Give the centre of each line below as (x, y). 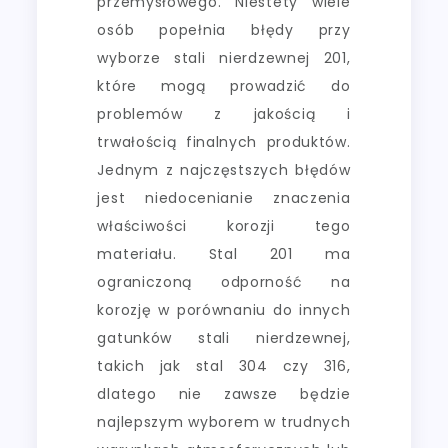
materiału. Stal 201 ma (224, 253)
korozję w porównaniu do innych (224, 309)
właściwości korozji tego (224, 225)
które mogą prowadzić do (224, 85)
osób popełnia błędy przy (224, 29)
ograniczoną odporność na (224, 281)
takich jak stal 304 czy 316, (224, 365)
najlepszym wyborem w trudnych (224, 421)
